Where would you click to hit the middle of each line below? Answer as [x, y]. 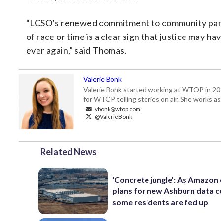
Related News [69, 152]
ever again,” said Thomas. [76, 50]
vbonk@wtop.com [117, 109]
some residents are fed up [161, 202]
